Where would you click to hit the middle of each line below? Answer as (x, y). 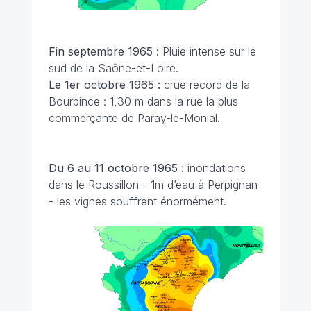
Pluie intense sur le (207, 51)
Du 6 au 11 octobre (99, 168)
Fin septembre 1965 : (103, 51)
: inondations (213, 168)
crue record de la (207, 84)
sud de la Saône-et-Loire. (113, 68)
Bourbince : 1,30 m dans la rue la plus (143, 101)
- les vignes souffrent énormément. (137, 201)
